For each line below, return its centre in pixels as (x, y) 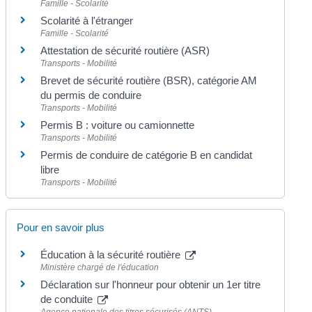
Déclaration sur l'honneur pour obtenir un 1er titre (151, 285)
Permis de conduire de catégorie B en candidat (147, 155)
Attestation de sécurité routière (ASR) (125, 50)
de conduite (68, 299)
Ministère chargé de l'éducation (100, 268)
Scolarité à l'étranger (87, 21)
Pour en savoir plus (61, 228)
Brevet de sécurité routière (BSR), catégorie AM (149, 80)
